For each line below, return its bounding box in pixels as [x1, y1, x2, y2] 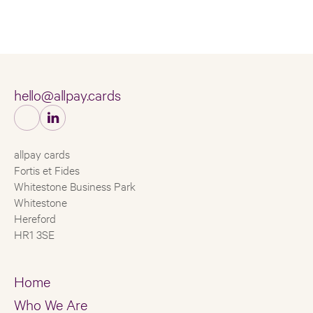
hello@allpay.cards [14, 85, 121, 104]
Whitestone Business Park [14, 178, 136, 194]
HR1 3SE [14, 226, 54, 242]
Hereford [14, 210, 56, 226]
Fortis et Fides [14, 162, 80, 177]
